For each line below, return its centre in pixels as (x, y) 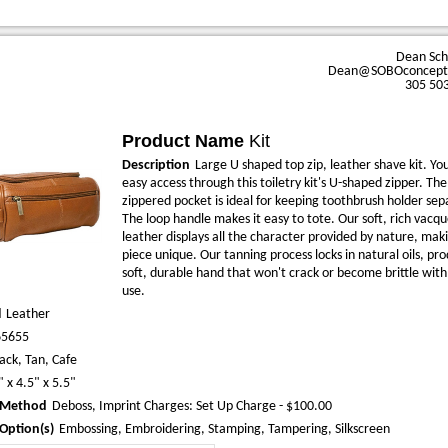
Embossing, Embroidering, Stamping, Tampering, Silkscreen (224, 429)
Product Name (183, 141)
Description (156, 165)
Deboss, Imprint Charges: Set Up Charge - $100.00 (192, 406)
